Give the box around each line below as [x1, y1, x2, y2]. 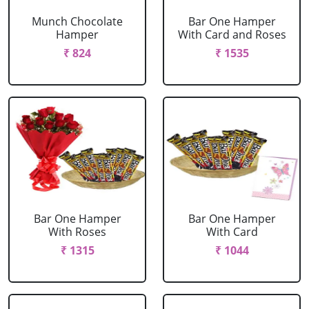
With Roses [48, 224, 106, 239]
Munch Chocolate [32, 14, 123, 29]
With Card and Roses [177, 27, 286, 42]
